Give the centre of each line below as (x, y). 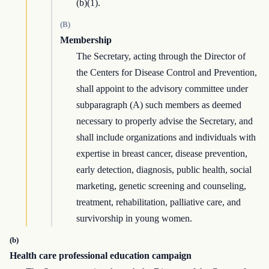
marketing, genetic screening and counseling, (162, 186)
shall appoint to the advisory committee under (162, 89)
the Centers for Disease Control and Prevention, (167, 73)
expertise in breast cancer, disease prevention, (162, 154)
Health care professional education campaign (101, 256)
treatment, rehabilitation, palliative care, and (159, 202)
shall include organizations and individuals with (166, 138)
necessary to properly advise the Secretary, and (165, 121)
